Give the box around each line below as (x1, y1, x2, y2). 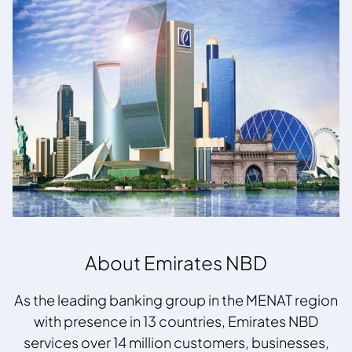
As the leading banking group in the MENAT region (14, 291, 338, 310)
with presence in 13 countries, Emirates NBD (34, 312, 318, 331)
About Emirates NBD (85, 251, 267, 275)
